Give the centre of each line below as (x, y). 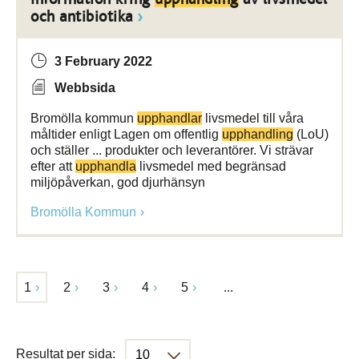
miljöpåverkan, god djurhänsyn (118, 182)
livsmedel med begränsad (211, 166)
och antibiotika (82, 17)
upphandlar (169, 118)
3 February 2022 (103, 61)
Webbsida (85, 88)
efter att (53, 166)
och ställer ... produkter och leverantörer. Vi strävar (172, 150)
